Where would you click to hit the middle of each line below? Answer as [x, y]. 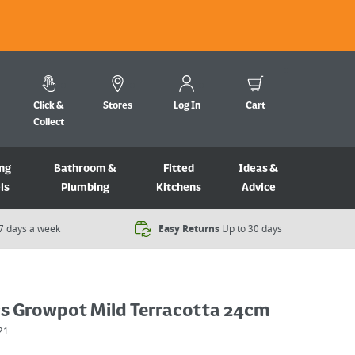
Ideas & [259, 169]
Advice [258, 188]
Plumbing [85, 188]
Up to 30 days [252, 229]
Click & [49, 106]
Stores [118, 106]
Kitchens [178, 188]
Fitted [178, 169]
